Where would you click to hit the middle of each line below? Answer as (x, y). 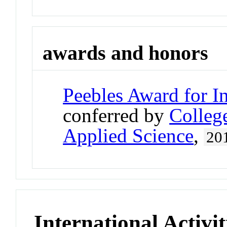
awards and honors (126, 53)
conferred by (116, 115)
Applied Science (128, 135)
